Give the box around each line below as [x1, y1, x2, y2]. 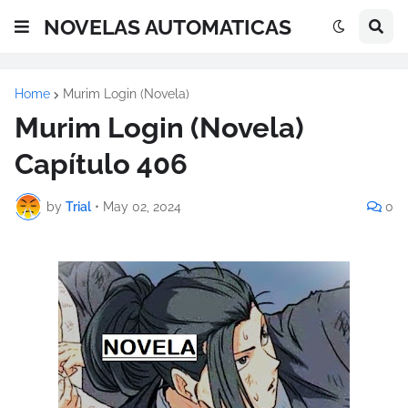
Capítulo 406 [15, 148, 188, 180]
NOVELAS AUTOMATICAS [44, 14, 291, 39]
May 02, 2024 [103, 199, 181, 214]
